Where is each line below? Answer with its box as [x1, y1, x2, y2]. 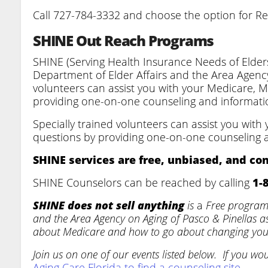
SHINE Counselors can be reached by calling [33, 175, 252, 190]
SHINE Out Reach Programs [33, 30, 214, 50]
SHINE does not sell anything [33, 197, 184, 212]
